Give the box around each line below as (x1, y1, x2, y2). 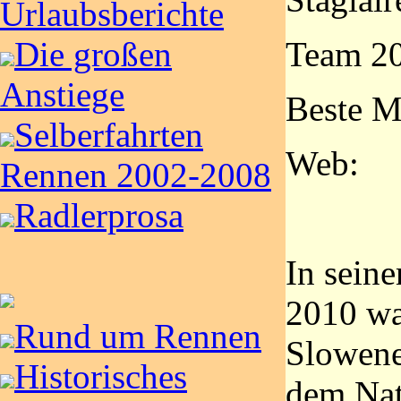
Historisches (14, 357, 187, 396)
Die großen (14, 35, 172, 73)
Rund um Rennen (14, 317, 261, 355)
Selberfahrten (14, 115, 203, 154)
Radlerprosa (14, 196, 183, 235)
